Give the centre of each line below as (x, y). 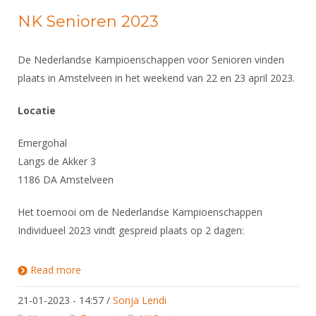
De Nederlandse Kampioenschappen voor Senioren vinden (151, 60)
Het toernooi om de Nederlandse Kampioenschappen (140, 212)
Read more (56, 270)
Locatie (37, 110)
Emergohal (42, 143)
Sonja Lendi (140, 300)
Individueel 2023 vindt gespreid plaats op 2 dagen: (131, 230)
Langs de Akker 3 (57, 161)
